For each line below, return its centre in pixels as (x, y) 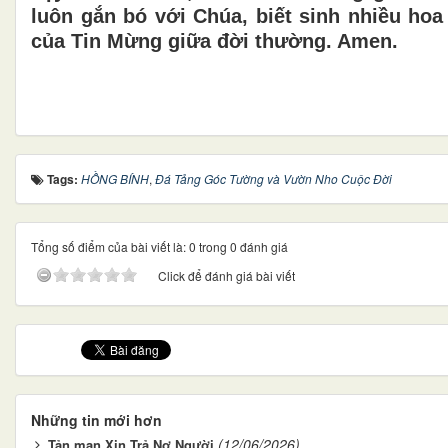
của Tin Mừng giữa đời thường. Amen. (214, 40)
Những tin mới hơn (96, 419)
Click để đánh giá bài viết (226, 275)
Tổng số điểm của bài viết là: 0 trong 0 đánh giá (159, 246)
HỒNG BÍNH (115, 178)
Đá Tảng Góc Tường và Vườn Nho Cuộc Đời (273, 178)
